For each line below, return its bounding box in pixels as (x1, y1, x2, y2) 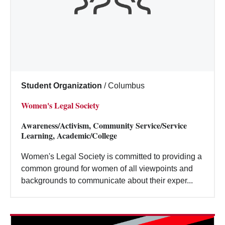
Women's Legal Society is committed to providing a (21, 152, 202, 161)
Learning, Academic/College (21, 129, 117, 141)
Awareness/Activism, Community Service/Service (21, 119, 187, 131)
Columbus (108, 81, 145, 90)
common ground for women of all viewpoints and (21, 164, 193, 173)
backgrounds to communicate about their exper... (21, 176, 193, 185)
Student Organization (21, 81, 102, 90)
